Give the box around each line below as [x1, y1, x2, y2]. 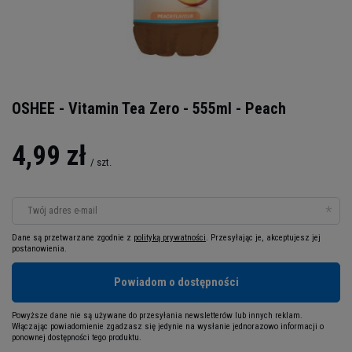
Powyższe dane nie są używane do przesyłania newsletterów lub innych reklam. [12, 310, 302, 321]
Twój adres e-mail [27, 204, 97, 216]
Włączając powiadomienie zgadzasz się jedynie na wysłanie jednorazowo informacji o [12, 321, 324, 332]
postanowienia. [12, 243, 67, 254]
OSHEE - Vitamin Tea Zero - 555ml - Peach [12, 98, 286, 118]
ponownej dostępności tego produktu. [12, 332, 141, 343]
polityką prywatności [134, 232, 206, 243]
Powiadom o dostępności [113, 275, 239, 290]
